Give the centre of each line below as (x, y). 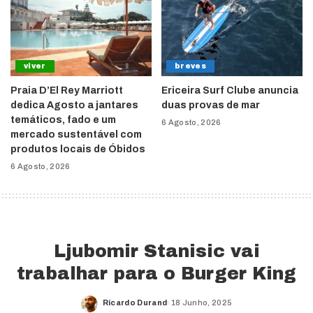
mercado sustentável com (76, 135)
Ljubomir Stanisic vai (156, 252)
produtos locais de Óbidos (78, 150)
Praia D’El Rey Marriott (67, 91)
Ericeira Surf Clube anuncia (230, 91)
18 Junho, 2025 (202, 302)
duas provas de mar (211, 105)
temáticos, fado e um (63, 120)
